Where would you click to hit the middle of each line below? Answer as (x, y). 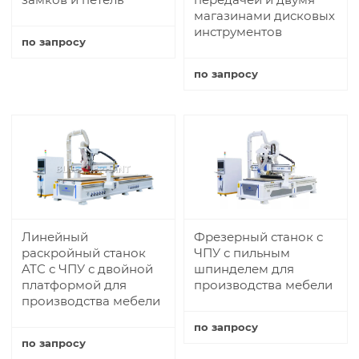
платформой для (74, 284)
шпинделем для (244, 268)
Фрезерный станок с (258, 236)
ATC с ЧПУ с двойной (87, 268)
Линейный (55, 236)
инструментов (238, 31)
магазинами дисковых (264, 15)
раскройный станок (84, 252)
